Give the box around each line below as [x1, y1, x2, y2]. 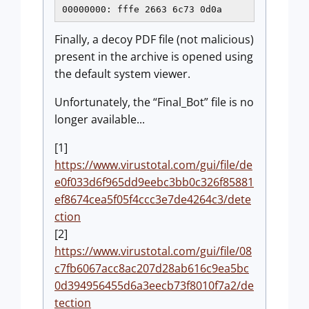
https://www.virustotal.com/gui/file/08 [54, 243, 252, 259]
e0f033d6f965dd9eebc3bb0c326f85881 [54, 175, 254, 190]
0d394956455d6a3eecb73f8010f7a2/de [54, 278, 254, 294]
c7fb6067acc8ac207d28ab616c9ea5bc [54, 261, 249, 277]
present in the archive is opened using [54, 49, 253, 65]
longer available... [54, 112, 145, 128]
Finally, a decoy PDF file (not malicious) [54, 32, 254, 48]
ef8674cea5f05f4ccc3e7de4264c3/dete [54, 192, 251, 208]
